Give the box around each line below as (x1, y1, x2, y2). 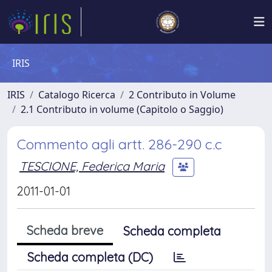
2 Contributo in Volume (129, 88, 236, 101)
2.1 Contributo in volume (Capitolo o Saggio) (21, 103, 223, 116)
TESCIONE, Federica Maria (19, 158, 165, 174)
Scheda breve (27, 223, 103, 238)
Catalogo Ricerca (38, 88, 115, 101)
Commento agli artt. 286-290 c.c (17, 135, 222, 153)
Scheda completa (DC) (27, 250, 153, 265)
